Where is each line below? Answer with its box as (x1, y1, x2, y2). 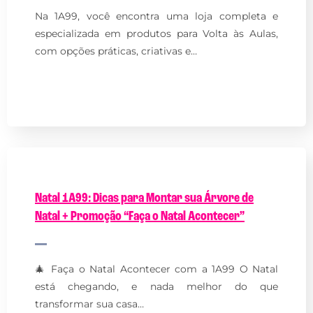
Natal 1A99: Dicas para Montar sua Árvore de (35, 191, 254, 205)
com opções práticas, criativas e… (35, 44, 197, 57)
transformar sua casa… (35, 297, 144, 310)
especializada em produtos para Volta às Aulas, (35, 27, 278, 40)
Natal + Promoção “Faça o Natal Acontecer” (35, 209, 245, 224)
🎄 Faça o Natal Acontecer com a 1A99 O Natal (35, 262, 278, 275)
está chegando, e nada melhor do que (35, 279, 278, 293)
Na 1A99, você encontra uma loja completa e (35, 9, 278, 22)
